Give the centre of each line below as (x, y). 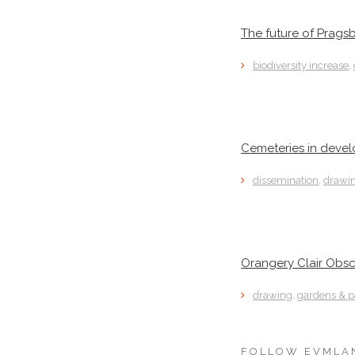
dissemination (286, 180)
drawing (273, 295)
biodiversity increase (301, 66)
